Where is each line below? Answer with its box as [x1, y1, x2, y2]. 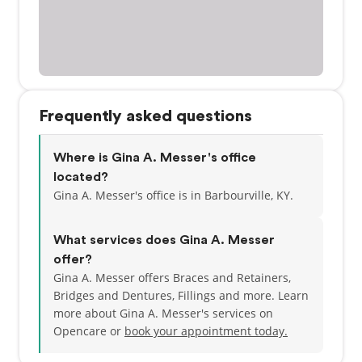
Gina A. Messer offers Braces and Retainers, [53, 270, 291, 285]
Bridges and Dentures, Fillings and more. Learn [53, 288, 309, 303]
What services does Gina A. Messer [53, 234, 275, 246]
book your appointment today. [124, 323, 288, 339]
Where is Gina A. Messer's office [53, 151, 256, 164]
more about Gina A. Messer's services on [53, 305, 273, 321]
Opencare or [53, 323, 124, 339]
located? [53, 170, 108, 183]
